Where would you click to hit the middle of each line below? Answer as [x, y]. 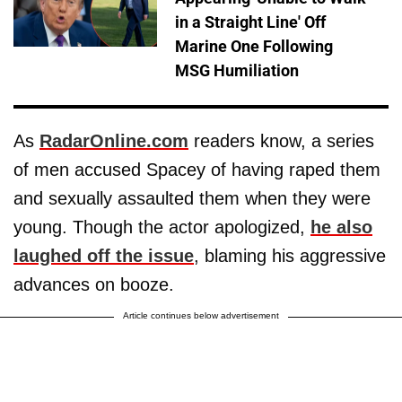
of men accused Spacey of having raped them [197, 169]
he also [341, 227]
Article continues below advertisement [201, 315]
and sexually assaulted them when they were [192, 198]
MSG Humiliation [237, 70]
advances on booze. [94, 284]
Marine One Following [254, 46]
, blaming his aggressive [290, 255]
